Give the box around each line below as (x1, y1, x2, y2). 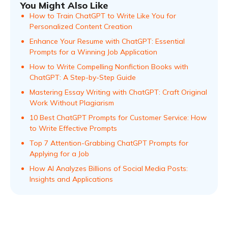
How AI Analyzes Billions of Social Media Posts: (30, 164, 188, 174)
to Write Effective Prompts (30, 124, 117, 133)
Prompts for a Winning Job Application (30, 47, 157, 57)
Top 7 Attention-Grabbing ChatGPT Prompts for (30, 138, 188, 148)
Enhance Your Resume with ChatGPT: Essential (30, 37, 185, 46)
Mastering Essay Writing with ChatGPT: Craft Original (30, 88, 207, 97)
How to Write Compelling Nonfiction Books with (30, 62, 188, 72)
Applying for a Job (30, 149, 89, 159)
